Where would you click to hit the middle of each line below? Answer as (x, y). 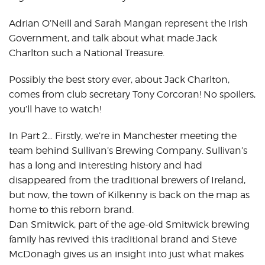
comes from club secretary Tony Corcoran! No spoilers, (132, 94)
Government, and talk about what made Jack (113, 38)
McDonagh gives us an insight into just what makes (126, 254)
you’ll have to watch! (55, 109)
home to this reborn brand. (71, 209)
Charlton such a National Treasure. (87, 53)
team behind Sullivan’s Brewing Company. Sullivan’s (128, 150)
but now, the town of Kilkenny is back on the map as (129, 195)
